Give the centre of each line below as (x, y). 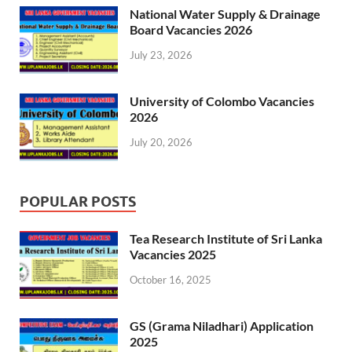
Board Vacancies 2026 (191, 29)
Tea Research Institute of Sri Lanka (226, 238)
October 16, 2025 (170, 279)
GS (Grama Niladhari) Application (222, 326)
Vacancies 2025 (173, 254)
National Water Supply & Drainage (225, 13)
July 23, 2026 (161, 55)
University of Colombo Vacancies (222, 101)
